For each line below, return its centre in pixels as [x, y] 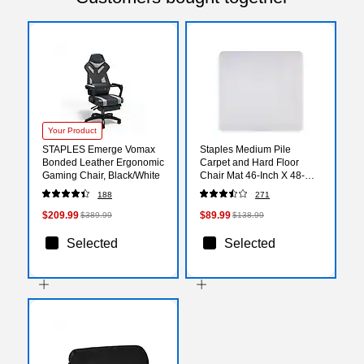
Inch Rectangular [238, 188]
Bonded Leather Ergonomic [103, 162]
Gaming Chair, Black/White [101, 175]
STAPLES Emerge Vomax [99, 149]
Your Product [72, 130]
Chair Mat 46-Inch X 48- [252, 175]
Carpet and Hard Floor [249, 162]
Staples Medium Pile [245, 149]
